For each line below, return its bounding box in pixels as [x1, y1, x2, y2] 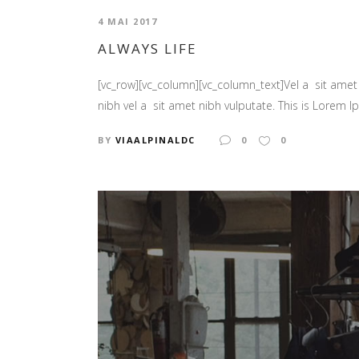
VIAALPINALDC [115, 134, 196, 147]
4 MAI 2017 [98, 14, 157, 27]
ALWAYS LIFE [98, 39, 197, 58]
